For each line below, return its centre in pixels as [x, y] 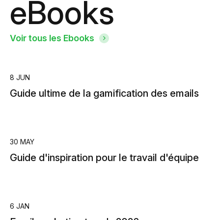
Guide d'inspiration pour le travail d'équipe [104, 158]
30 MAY [22, 142]
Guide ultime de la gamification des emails [104, 93]
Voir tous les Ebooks [52, 38]
